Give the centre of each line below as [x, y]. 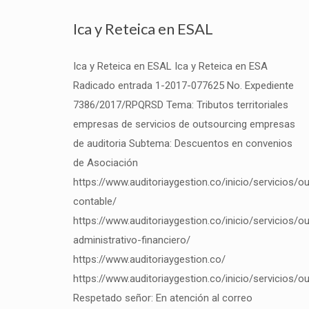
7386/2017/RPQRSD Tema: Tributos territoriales [180, 105]
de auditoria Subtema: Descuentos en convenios [182, 143]
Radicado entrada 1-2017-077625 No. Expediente [183, 86]
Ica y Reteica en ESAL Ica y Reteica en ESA [170, 66]
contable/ [94, 201]
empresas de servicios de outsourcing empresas [184, 124]
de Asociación [105, 163]
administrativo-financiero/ [131, 240]
